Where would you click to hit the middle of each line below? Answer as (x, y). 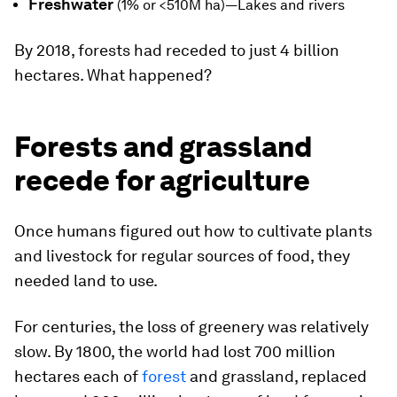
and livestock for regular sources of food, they (182, 255)
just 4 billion (294, 50)
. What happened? (146, 74)
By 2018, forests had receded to (132, 50)
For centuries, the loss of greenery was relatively (191, 326)
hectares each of (78, 376)
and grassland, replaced (276, 376)
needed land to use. (86, 280)
